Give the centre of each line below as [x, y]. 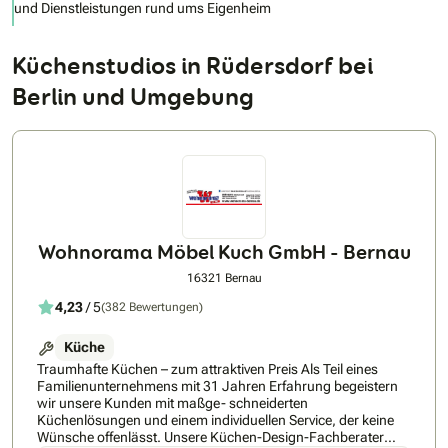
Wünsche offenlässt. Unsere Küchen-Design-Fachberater [123, 437]
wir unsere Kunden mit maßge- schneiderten [172, 403]
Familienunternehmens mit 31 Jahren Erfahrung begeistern [217, 386]
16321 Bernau [224, 278]
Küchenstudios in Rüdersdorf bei [192, 66]
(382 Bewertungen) [152, 306]
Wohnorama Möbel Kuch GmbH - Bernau [224, 252]
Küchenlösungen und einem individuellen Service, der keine [215, 420]
